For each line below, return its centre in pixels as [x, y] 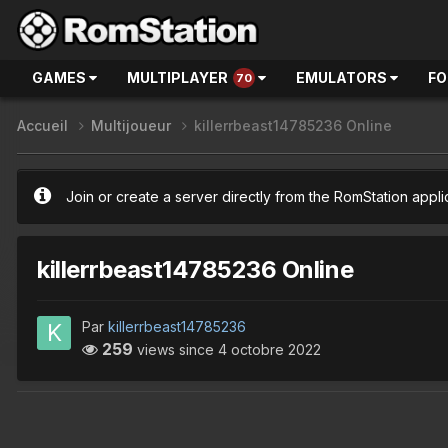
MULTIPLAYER [177, 77]
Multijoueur [133, 126]
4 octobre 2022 [269, 349]
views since [175, 349]
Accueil [44, 126]
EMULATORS [343, 77]
